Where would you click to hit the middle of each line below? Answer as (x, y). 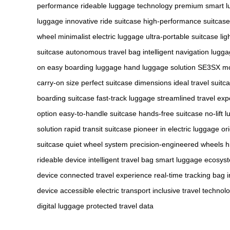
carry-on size (58, 82)
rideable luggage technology (127, 5)
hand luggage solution (160, 67)
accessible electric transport (105, 190)
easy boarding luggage (84, 67)
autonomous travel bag (103, 52)
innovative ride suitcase (103, 21)
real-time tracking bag (189, 175)
